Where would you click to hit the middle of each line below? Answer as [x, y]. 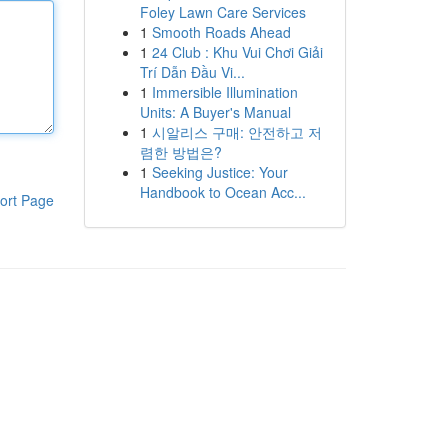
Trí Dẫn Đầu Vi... [192, 72]
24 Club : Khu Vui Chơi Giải [237, 52]
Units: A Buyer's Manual [215, 112]
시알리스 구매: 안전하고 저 [236, 132]
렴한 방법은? [180, 152]
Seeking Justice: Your [219, 172]
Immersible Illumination [224, 92]
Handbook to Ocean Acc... [222, 192]
